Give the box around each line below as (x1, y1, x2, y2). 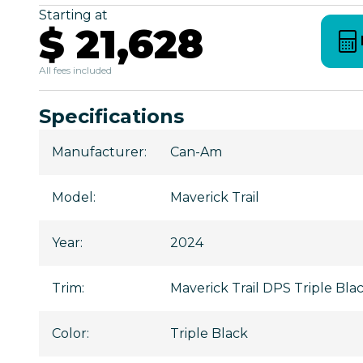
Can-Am (170, 143, 222, 160)
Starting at (39, 6, 108, 23)
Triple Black (170, 325, 248, 341)
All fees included (39, 63, 112, 76)
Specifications (39, 104, 184, 128)
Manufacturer (52, 143, 144, 160)
